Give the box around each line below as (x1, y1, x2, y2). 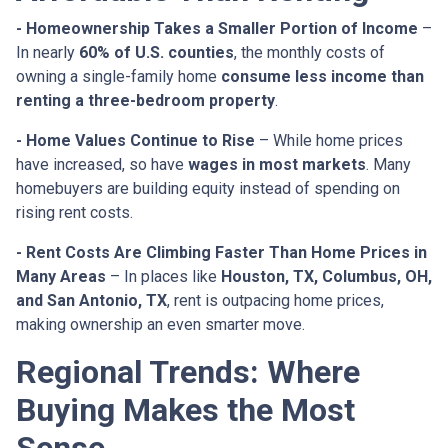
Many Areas (16, 267, 106, 287)
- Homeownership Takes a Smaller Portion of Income (16, 19, 418, 39)
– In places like (106, 267, 221, 287)
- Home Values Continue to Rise (16, 131, 255, 151)
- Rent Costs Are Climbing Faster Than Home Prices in (16, 243, 427, 263)
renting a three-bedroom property (16, 91, 275, 111)
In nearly (16, 43, 79, 63)
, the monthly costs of (234, 43, 385, 63)
